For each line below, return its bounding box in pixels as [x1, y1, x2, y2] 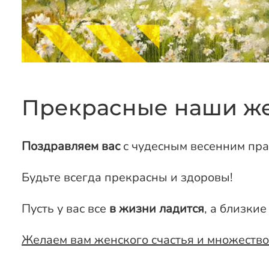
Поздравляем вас [22, 138, 120, 155]
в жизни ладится [109, 201, 204, 217]
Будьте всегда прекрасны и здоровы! [22, 169, 233, 186]
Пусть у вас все [22, 201, 109, 217]
